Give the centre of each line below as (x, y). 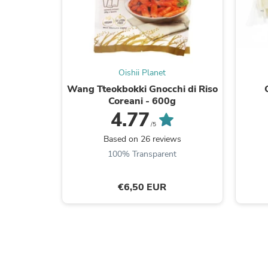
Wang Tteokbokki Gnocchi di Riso (142, 89)
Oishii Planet (142, 72)
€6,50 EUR (142, 187)
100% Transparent (142, 154)
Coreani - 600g (142, 101)
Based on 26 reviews (142, 139)
